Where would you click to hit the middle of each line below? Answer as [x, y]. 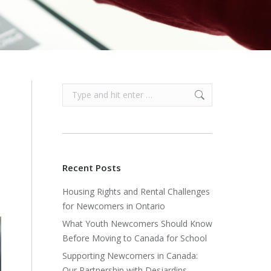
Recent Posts [92, 168]
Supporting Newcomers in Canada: [130, 256]
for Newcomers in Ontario [114, 206]
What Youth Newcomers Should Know [137, 224]
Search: [76, 90]
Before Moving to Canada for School [135, 238]
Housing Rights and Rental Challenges [136, 191]
